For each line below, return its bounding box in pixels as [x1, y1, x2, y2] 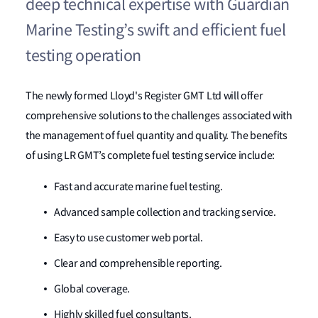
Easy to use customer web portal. [54, 231, 203, 245]
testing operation [26, 45, 141, 67]
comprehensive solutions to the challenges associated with [26, 109, 292, 123]
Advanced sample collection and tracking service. [54, 205, 276, 219]
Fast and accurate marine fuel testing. [54, 180, 223, 194]
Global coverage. [54, 282, 130, 296]
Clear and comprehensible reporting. [54, 256, 222, 270]
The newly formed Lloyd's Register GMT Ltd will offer [26, 89, 263, 103]
